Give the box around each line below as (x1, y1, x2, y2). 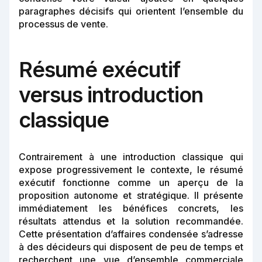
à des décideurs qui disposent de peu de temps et (19, 240, 243, 253)
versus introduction (19, 81, 203, 108)
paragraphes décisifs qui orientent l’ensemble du (19, 5, 243, 17)
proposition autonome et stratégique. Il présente (19, 189, 243, 201)
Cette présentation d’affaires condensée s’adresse (19, 227, 243, 240)
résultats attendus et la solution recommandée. (19, 215, 243, 227)
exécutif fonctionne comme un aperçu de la (19, 176, 243, 188)
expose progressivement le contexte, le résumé (19, 163, 243, 175)
